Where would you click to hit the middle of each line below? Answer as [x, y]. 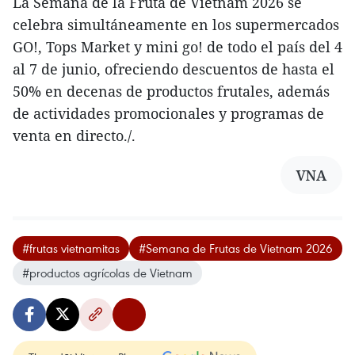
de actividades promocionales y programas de [168, 114]
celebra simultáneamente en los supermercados [176, 25]
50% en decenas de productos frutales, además [171, 92]
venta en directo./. [74, 136]
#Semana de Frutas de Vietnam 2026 [236, 248]
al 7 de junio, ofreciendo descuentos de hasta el [174, 69]
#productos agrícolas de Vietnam [107, 273]
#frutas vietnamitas [71, 248]
